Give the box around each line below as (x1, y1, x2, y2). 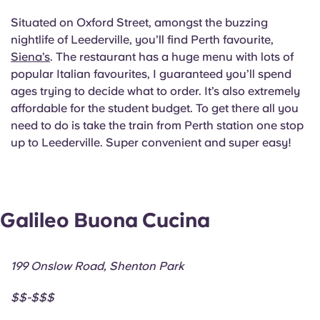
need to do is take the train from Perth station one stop (11, 118, 304, 132)
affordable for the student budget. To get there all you (11, 101, 299, 115)
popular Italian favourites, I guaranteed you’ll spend (11, 66, 291, 81)
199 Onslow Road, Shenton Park (11, 259, 184, 274)
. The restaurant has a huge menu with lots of (50, 49, 294, 64)
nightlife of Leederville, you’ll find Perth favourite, (11, 32, 276, 46)
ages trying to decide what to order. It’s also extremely (11, 84, 300, 98)
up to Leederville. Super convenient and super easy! (11, 135, 291, 149)
